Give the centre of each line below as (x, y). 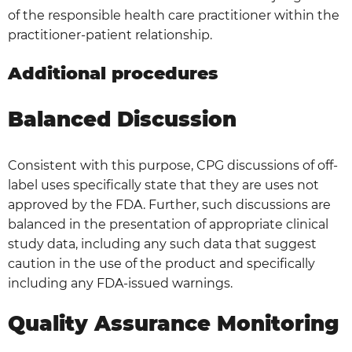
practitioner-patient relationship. (110, 35)
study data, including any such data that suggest (162, 244)
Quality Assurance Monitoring (173, 324)
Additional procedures (113, 73)
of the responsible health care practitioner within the (174, 15)
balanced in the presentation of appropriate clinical (168, 224)
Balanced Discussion (122, 119)
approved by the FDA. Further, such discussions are (169, 205)
